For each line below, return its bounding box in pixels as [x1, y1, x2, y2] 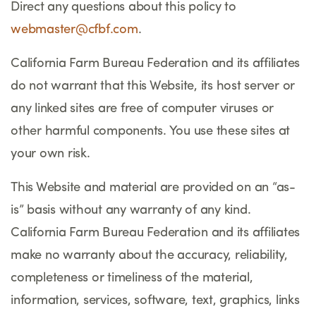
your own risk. [11, 147, 90, 160]
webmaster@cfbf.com [11, 23, 138, 36]
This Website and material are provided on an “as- [11, 181, 296, 194]
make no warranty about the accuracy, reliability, [11, 249, 288, 262]
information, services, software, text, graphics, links [11, 294, 300, 307]
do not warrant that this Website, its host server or [11, 80, 295, 92]
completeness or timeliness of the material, [11, 272, 253, 284]
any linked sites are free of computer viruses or [11, 102, 274, 115]
